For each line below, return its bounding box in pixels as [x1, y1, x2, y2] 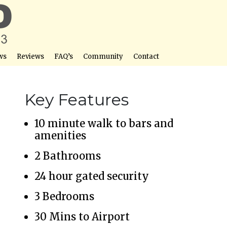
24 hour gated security [34, 170, 149, 182]
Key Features [24, 90, 129, 109]
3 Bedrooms [34, 190, 94, 203]
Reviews [16, 52, 44, 61]
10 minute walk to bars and [34, 117, 173, 130]
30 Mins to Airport [34, 210, 130, 223]
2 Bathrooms [34, 149, 101, 162]
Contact [133, 52, 159, 61]
